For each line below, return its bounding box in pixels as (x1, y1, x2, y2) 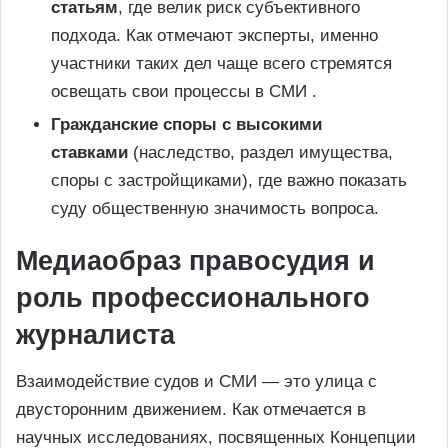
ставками (51, 143, 128, 163)
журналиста (16, 320, 175, 351)
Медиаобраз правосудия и (16, 246, 375, 277)
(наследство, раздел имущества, (128, 143, 393, 163)
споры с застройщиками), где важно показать (51, 171, 407, 191)
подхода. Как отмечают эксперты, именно (51, 26, 378, 46)
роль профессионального (16, 283, 370, 314)
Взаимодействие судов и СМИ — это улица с (16, 371, 377, 391)
